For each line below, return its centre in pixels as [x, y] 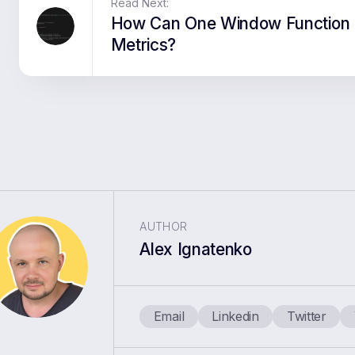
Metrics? [143, 45]
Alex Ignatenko [196, 250]
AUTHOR [164, 227]
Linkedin [235, 317]
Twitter [307, 317]
